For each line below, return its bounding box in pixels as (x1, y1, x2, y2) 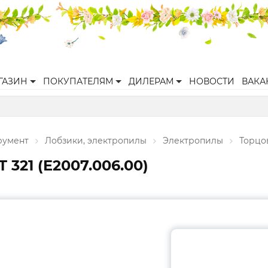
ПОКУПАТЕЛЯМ (43, 76, 113, 87)
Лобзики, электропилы (45, 135, 147, 146)
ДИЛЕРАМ (129, 76, 173, 87)
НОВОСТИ (189, 76, 234, 87)
